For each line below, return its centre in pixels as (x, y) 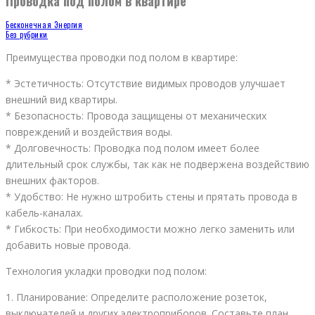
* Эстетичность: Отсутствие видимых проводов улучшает (146, 84)
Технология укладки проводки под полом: (106, 271)
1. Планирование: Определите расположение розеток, (136, 297)
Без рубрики (27, 35)
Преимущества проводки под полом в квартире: (122, 58)
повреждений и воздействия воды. (89, 132)
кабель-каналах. (44, 213)
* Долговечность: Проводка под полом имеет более (133, 148)
